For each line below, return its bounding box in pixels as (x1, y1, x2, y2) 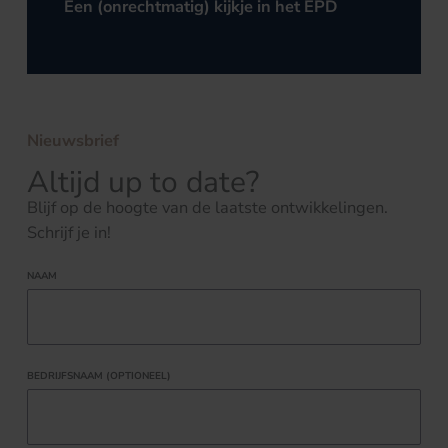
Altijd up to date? (27, 161, 259, 203)
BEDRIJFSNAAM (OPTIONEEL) (27, 368, 171, 383)
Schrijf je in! (27, 220, 111, 244)
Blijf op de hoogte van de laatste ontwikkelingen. (27, 195, 388, 219)
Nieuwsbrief (27, 129, 119, 153)
